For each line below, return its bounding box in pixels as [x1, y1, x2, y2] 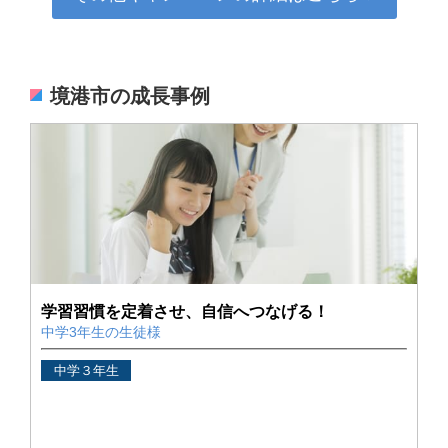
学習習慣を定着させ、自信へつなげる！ [41, 302, 329, 320]
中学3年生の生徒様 [41, 324, 161, 340]
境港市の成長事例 [50, 84, 210, 107]
